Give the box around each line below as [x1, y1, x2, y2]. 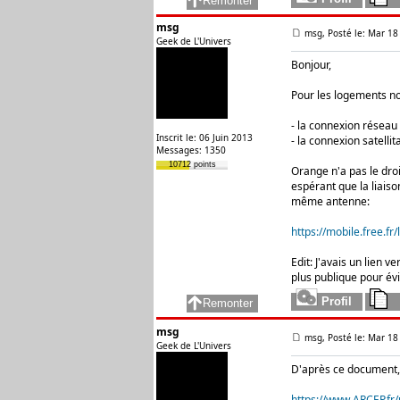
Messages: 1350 [156, 144, 226, 156]
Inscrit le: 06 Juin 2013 [156, 131, 253, 144]
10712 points [168, 160, 216, 169]
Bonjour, [291, 57, 331, 72]
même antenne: [291, 194, 370, 209]
